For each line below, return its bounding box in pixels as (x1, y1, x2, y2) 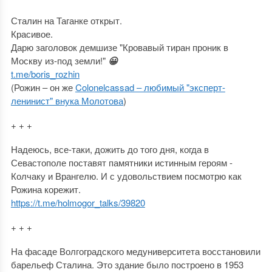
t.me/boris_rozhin (10, 67, 80, 80)
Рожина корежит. (10, 182, 81, 195)
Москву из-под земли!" (10, 53, 108, 67)
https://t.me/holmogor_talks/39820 (10, 195, 145, 209)
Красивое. (10, 27, 53, 40)
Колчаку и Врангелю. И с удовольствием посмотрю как (10, 169, 242, 182)
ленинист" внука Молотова (10, 93, 123, 107)
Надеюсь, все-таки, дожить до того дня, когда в (10, 142, 209, 155)
